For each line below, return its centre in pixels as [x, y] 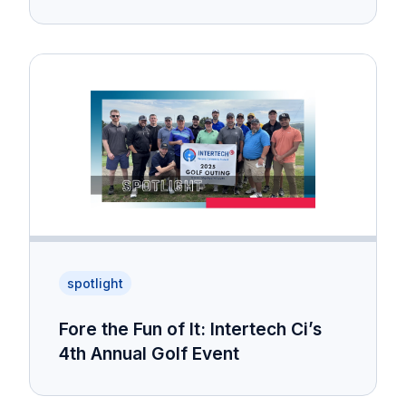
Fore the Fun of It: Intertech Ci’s [190, 329]
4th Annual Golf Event [149, 353]
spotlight [95, 283]
